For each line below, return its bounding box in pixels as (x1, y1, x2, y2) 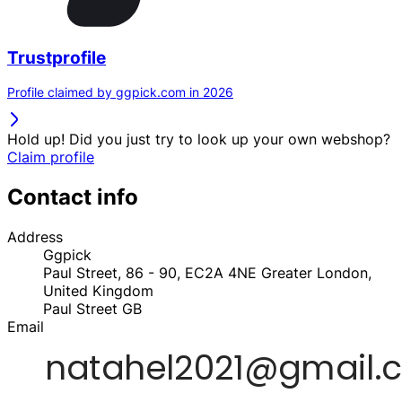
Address (7, 228, 63, 247)
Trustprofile (7, 47, 106, 68)
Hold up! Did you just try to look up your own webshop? (7, 130, 390, 149)
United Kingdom (43, 282, 153, 301)
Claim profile (7, 148, 94, 167)
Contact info (7, 184, 138, 211)
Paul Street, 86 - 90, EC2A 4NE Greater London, (43, 264, 371, 283)
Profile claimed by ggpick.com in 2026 (7, 84, 233, 100)
